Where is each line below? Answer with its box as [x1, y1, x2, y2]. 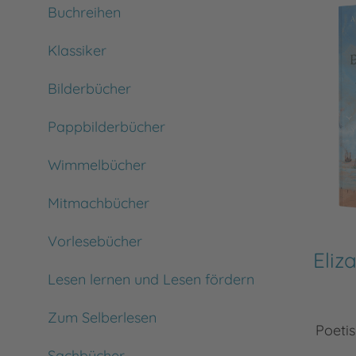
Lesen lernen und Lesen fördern [48, 270, 254, 288]
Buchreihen [48, 3, 121, 21]
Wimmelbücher [48, 156, 146, 174]
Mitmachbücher [48, 194, 149, 212]
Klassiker [48, 41, 106, 60]
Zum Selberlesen [48, 308, 157, 327]
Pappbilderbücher [48, 118, 165, 136]
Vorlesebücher [48, 232, 142, 250]
